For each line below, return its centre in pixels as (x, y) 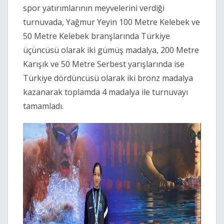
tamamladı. (43, 106)
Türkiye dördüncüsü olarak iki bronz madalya (108, 78)
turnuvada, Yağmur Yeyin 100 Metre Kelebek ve (111, 22)
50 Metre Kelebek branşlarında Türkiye (96, 36)
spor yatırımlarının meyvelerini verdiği (94, 8)
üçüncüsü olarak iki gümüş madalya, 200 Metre (111, 50)
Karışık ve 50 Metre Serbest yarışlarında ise (104, 64)
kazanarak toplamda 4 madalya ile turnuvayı (105, 92)
